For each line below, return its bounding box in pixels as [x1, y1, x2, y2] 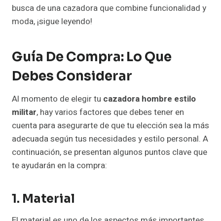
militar [12, 106, 37, 119]
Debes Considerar [12, 68, 132, 85]
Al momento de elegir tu [12, 93, 103, 106]
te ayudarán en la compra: [12, 159, 107, 172]
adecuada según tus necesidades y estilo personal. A [12, 133, 208, 146]
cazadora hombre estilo [103, 93, 196, 106]
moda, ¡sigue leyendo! [12, 15, 92, 28]
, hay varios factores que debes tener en [37, 106, 184, 119]
